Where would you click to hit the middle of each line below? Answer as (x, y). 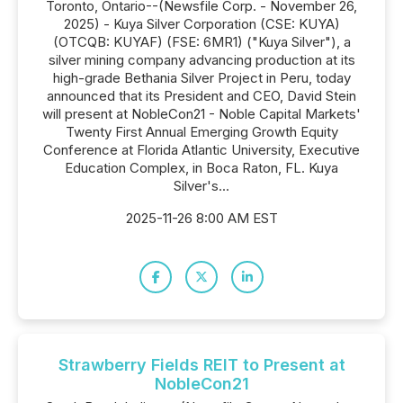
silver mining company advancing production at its (201, 60)
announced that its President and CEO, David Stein (201, 96)
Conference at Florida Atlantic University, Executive (201, 150)
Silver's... (201, 186)
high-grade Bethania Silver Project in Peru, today (201, 78)
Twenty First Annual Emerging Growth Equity (201, 132)
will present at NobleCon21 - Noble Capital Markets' (201, 114)
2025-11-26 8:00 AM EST (201, 218)
